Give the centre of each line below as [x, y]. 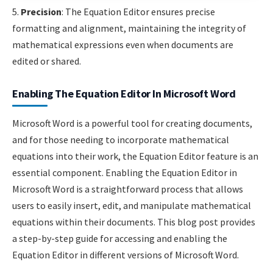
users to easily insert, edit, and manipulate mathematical [132, 206]
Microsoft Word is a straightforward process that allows [128, 189]
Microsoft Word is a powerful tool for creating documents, [132, 123]
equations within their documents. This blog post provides [134, 222]
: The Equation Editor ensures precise [138, 12]
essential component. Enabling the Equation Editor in [125, 173]
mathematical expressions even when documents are [123, 45]
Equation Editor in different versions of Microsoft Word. [126, 255]
